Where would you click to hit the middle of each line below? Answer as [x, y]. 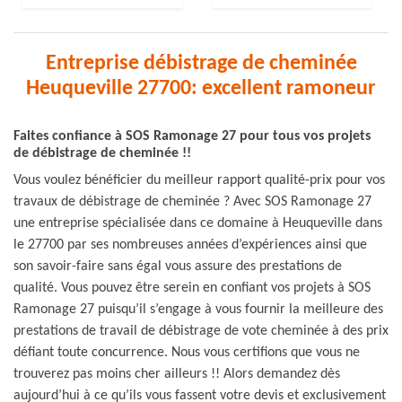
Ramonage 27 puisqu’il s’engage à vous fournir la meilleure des [198, 310]
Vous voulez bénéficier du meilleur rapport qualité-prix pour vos [199, 180]
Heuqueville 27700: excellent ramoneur [201, 89]
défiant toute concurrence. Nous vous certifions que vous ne [187, 353]
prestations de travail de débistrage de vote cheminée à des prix [201, 331]
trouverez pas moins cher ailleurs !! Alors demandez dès [177, 374]
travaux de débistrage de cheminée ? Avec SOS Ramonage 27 [192, 202]
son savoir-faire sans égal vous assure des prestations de [178, 267]
